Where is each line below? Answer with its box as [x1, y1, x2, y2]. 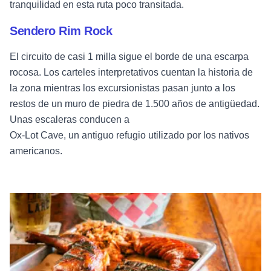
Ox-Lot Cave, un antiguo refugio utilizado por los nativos [10, 130, 249, 141]
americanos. [10, 146, 62, 157]
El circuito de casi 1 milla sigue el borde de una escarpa [10, 51, 249, 62]
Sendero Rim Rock [10, 24, 112, 38]
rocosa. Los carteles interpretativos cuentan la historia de [10, 67, 253, 78]
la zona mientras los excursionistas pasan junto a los [10, 83, 235, 94]
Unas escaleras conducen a [10, 114, 129, 125]
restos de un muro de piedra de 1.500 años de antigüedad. [10, 99, 260, 109]
